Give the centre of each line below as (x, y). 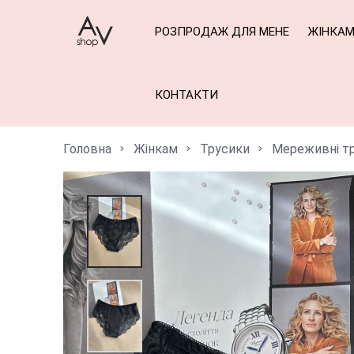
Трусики (225, 149)
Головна (87, 149)
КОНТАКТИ (186, 95)
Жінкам (156, 149)
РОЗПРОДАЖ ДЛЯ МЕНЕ (222, 32)
